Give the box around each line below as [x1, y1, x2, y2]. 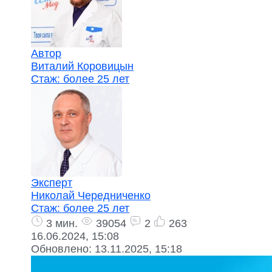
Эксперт [31, 177, 72, 189]
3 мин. [43, 217, 78, 229]
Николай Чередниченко [31, 189, 151, 202]
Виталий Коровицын [31, 60, 134, 72]
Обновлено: [31, 243, 95, 255]
